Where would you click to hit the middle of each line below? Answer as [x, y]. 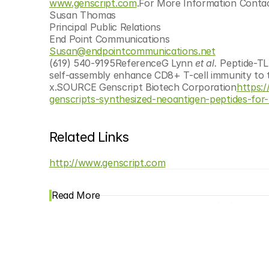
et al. [206, 63]
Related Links [89, 137]
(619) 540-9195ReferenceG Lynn [122, 63]
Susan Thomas [83, 15]
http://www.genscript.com [107, 163]
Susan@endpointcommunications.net [132, 51]
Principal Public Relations [105, 27]
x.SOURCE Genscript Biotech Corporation [143, 87]
